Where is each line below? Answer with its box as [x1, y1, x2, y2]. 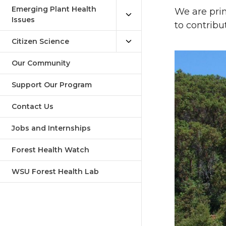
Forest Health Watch [12, 145, 89, 154]
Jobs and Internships [12, 124, 91, 133]
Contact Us [12, 102, 53, 111]
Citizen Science [12, 37, 69, 46]
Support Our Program [12, 80, 92, 89]
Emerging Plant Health [12, 5, 96, 14]
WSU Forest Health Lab [12, 167, 99, 176]
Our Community [12, 59, 70, 68]
